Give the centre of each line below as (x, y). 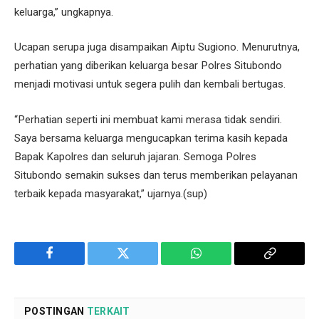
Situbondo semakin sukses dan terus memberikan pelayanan (156, 176)
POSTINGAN (56, 312)
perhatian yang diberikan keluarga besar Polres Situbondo (148, 66)
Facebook (73, 264)
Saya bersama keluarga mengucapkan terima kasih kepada (151, 138)
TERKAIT (108, 312)
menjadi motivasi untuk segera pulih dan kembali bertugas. (150, 84)
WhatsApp (223, 264)
